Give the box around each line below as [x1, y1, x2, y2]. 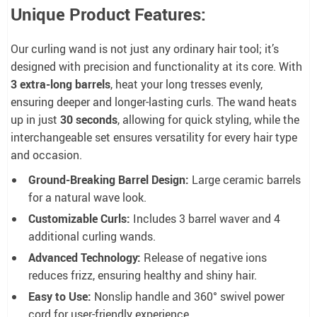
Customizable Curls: [28, 210, 130, 226]
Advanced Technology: [28, 249, 141, 265]
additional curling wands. [28, 228, 156, 244]
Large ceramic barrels [189, 171, 301, 188]
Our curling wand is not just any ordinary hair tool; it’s [11, 40, 279, 57]
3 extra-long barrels [11, 76, 110, 92]
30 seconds [60, 111, 117, 127]
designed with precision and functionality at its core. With [11, 58, 302, 74]
